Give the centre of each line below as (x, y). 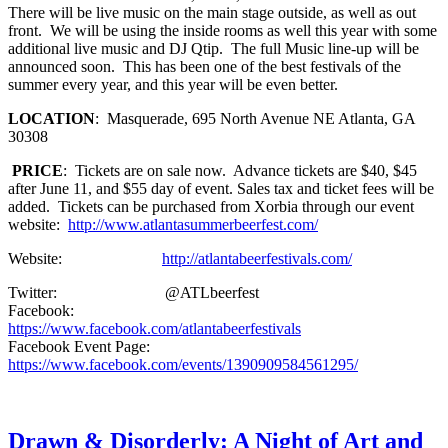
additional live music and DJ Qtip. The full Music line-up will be (213, 48)
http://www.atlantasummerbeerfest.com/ (193, 224)
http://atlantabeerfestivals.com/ (257, 258)
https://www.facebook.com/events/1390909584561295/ (183, 364)
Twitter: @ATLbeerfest (133, 292)
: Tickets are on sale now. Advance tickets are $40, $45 (240, 170)
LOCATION (51, 118)
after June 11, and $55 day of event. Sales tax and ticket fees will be (221, 188)
